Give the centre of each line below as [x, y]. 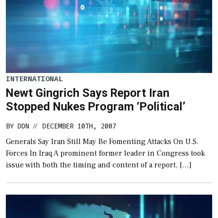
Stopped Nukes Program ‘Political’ [96, 107]
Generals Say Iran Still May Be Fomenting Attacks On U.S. [102, 142]
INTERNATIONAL [34, 79]
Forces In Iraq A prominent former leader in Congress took [105, 154]
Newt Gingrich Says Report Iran [88, 93]
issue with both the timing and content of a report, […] [99, 165]
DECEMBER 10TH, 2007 [79, 127]
